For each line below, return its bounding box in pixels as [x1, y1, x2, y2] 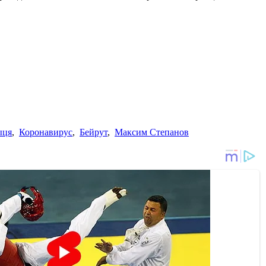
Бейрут [80, 126, 107, 137]
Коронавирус [19, 126, 72, 137]
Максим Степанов [115, 126, 189, 137]
